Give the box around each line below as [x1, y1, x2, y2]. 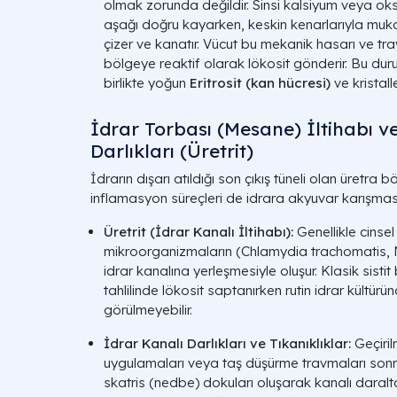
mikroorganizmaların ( [104, 243, 241, 260]
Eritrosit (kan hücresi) [190, 74, 331, 91]
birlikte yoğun [104, 74, 190, 91]
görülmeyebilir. [104, 301, 192, 318]
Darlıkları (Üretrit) [90, 139, 253, 162]
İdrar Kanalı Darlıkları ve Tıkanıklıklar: [104, 335, 351, 352]
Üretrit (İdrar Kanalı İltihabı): [104, 223, 293, 240]
